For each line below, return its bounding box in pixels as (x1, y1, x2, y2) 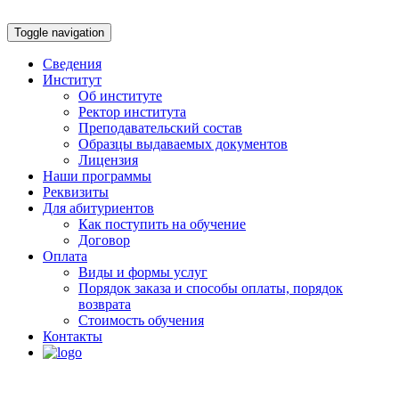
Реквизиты (43, 184, 109, 199)
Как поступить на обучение (78, 216, 246, 232)
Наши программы (43, 168, 151, 183)
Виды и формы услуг (78, 265, 208, 280)
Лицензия (78, 152, 138, 167)
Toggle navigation (14, 26, 104, 39)
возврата (78, 297, 131, 312)
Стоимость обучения (78, 313, 204, 328)
